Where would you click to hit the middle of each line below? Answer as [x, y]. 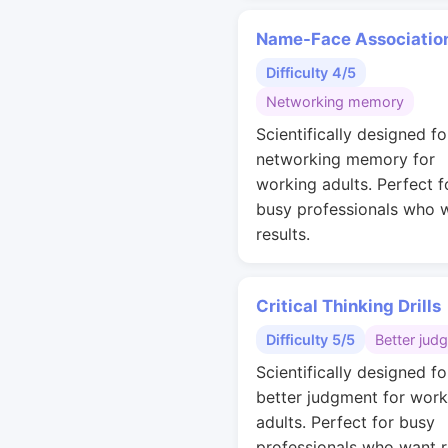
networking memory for [345, 159]
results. [283, 234]
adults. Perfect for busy [345, 422]
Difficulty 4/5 [311, 72]
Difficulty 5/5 [310, 339]
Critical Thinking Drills [348, 306]
